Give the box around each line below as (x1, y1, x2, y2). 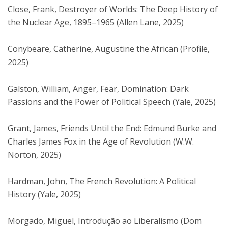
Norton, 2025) (8, 149, 61, 161)
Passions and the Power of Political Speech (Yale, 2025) (8, 96, 216, 108)
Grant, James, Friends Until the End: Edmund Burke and (8, 123, 216, 134)
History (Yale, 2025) (8, 189, 81, 201)
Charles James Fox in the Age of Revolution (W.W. (8, 136, 194, 148)
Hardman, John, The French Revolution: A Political (8, 176, 196, 187)
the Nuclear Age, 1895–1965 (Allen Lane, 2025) (8, 17, 184, 28)
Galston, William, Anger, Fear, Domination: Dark (8, 83, 189, 95)
